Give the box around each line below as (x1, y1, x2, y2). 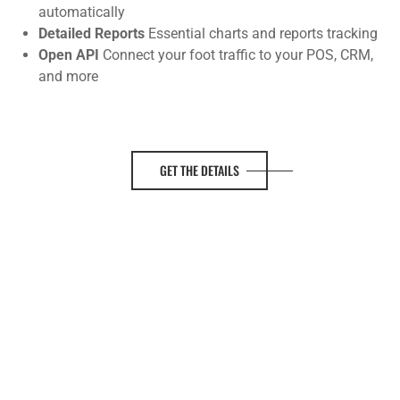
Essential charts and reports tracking (145, 25, 379, 42)
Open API (38, 46, 104, 63)
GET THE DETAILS (160, 161, 240, 179)
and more (38, 68, 99, 85)
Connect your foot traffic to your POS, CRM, (103, 46, 374, 63)
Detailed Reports (38, 25, 146, 42)
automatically (38, 4, 126, 21)
